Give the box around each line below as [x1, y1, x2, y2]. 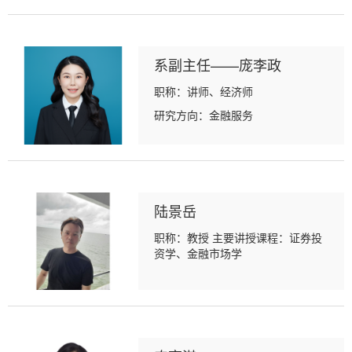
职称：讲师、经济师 [154, 83, 254, 99]
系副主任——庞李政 [154, 54, 282, 75]
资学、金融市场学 [154, 244, 243, 261]
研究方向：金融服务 [154, 107, 254, 123]
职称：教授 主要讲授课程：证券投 [154, 229, 323, 245]
